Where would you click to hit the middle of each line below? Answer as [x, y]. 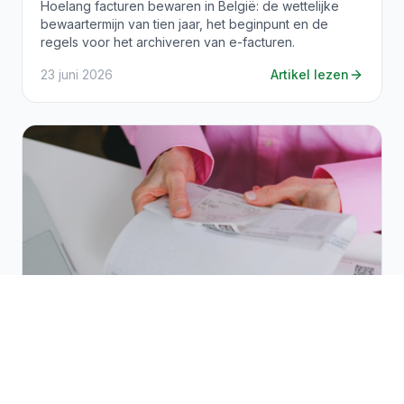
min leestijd [258, 355]
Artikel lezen [310, 75]
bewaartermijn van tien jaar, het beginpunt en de [184, 24]
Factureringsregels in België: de [169, 384]
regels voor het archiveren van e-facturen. [168, 42]
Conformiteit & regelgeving [123, 355]
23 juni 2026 [77, 75]
